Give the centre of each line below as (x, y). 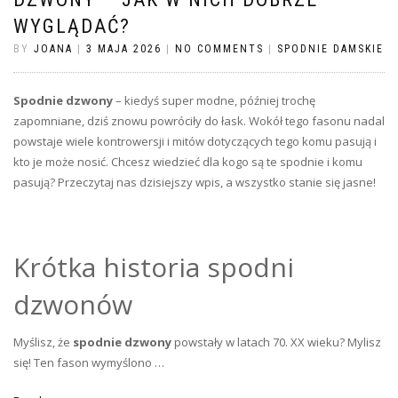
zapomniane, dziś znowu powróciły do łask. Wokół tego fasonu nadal (199, 120)
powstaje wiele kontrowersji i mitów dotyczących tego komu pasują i (195, 141)
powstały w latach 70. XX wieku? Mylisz (276, 342)
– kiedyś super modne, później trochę (214, 100)
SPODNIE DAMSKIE (330, 48)
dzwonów (73, 304)
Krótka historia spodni (154, 267)
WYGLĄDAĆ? (72, 26)
